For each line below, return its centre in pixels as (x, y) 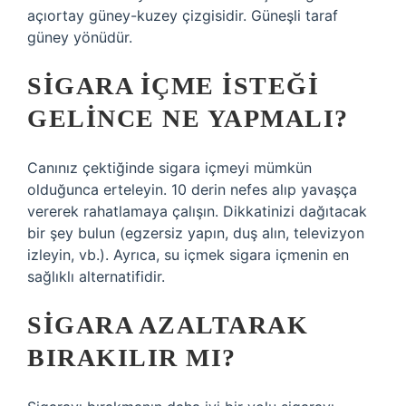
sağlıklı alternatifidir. (96, 276)
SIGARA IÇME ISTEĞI (173, 86)
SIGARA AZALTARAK (168, 325)
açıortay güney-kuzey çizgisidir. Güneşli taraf (183, 15)
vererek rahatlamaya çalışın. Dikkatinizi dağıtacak (197, 211)
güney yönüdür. (80, 37)
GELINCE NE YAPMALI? (188, 118)
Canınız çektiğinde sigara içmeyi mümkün (169, 168)
